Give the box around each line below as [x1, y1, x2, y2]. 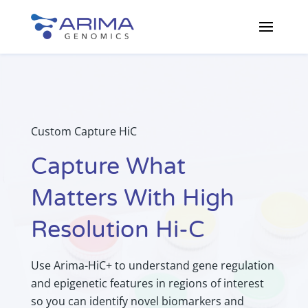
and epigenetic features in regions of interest [30, 275, 264, 291]
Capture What [30, 152, 186, 181]
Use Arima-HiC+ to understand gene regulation [30, 257, 274, 273]
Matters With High [30, 184, 234, 212]
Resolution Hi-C [30, 215, 205, 244]
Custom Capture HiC [30, 123, 137, 139]
